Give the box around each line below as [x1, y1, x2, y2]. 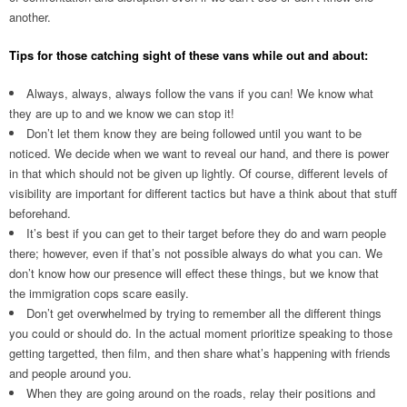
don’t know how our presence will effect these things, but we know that [9, 264, 379, 282]
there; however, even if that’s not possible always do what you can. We [9, 244, 382, 262]
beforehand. [9, 204, 71, 222]
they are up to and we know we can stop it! [9, 104, 234, 122]
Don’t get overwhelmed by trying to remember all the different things [26, 304, 382, 322]
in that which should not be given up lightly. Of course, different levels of [9, 164, 388, 182]
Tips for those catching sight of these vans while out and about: [9, 46, 368, 64]
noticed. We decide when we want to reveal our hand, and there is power [9, 144, 389, 162]
